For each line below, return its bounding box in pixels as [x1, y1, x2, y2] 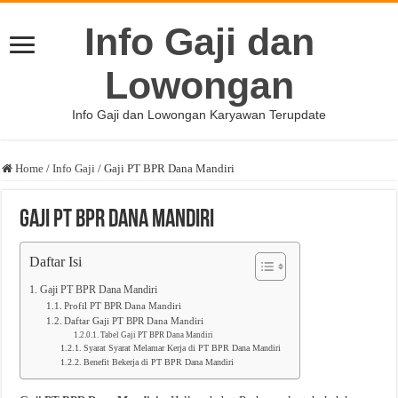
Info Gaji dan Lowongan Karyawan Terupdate [72, 107, 326, 122]
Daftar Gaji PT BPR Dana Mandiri [63, 316, 203, 326]
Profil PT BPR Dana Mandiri [63, 301, 181, 311]
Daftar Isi [29, 254, 83, 270]
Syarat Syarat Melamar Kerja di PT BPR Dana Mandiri [84, 344, 282, 353]
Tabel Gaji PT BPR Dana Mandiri [100, 330, 214, 339]
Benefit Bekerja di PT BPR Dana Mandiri [84, 358, 235, 367]
